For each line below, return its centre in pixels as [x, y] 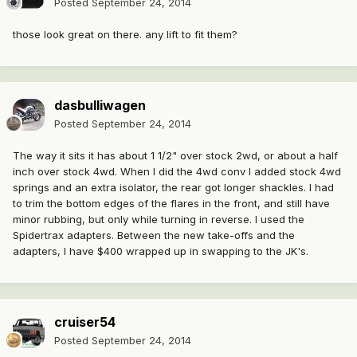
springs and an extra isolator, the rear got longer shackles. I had [173, 188]
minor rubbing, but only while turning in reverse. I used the [159, 220]
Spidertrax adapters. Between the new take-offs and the [154, 235]
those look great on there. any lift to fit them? [125, 35]
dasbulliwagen [100, 106]
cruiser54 [85, 322]
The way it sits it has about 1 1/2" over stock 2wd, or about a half [175, 156]
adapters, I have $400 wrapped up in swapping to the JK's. [162, 251]
